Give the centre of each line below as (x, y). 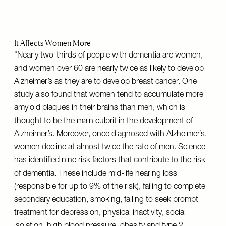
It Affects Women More (52, 43)
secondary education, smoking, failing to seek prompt (106, 200)
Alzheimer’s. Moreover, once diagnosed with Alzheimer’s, (110, 135)
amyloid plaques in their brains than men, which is (100, 108)
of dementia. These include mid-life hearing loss (96, 174)
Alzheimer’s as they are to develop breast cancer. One (105, 82)
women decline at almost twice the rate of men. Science (110, 148)
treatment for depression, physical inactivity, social (100, 213)
